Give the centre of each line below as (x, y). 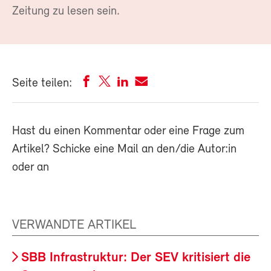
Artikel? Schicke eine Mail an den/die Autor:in (124, 150)
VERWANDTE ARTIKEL (74, 226)
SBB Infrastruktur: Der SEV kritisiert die (136, 258)
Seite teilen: (42, 84)
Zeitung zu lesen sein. (66, 12)
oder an (31, 168)
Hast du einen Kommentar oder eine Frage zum (128, 132)
